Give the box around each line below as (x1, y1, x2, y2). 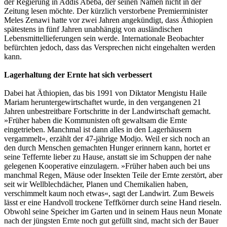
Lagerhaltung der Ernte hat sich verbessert (4, 70, 152, 79)
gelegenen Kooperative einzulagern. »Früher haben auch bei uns (4, 161, 210, 170)
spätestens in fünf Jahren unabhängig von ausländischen (4, 24, 182, 33)
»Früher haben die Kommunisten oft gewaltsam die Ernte (4, 116, 187, 125)
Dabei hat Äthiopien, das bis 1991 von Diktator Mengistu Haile (4, 88, 207, 97)
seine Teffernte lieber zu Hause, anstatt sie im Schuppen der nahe (4, 152, 211, 161)
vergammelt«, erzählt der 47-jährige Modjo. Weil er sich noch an (4, 134, 210, 143)
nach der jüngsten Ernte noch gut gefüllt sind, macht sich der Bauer (4, 216, 218, 225)
